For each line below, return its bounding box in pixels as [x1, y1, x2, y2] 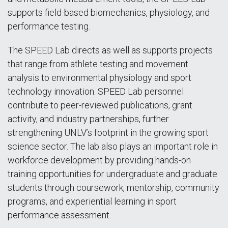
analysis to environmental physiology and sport [8, 72, 191, 83]
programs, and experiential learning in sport [8, 196, 177, 207]
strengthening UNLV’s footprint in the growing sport [8, 127, 209, 138]
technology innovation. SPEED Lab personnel [8, 86, 184, 97]
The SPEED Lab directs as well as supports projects [8, 45, 213, 55]
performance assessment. [8, 210, 111, 220]
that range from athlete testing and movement [8, 59, 188, 69]
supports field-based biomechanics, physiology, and [8, 7, 210, 18]
